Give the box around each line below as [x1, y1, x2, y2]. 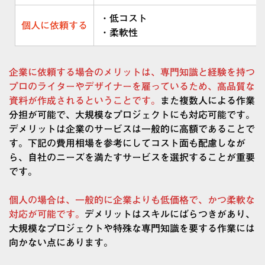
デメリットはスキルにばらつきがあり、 [85, 209, 255, 219]
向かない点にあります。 [9, 238, 113, 248]
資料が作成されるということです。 [9, 96, 160, 106]
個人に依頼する [21, 21, 88, 31]
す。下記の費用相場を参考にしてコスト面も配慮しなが [9, 138, 245, 148]
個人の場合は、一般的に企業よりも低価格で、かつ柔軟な [9, 195, 255, 205]
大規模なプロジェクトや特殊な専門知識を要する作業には [9, 224, 255, 234]
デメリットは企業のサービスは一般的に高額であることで [9, 124, 255, 134]
